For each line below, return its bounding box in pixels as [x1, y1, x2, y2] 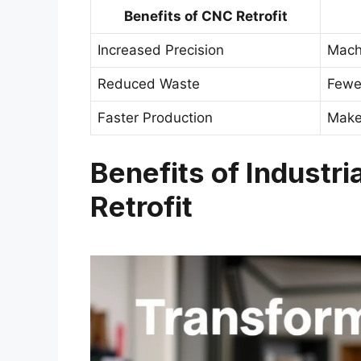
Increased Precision [98, 41, 224, 58]
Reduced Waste [98, 75, 200, 92]
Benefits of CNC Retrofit [123, 7, 288, 24]
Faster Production [98, 109, 213, 126]
